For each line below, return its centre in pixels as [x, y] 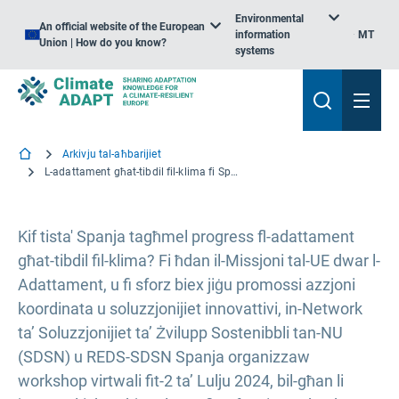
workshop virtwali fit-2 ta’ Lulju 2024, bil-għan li [181, 381]
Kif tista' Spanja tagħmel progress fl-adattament [186, 236]
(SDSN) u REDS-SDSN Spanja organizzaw [164, 357]
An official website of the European [122, 27]
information [263, 35]
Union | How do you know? [103, 43]
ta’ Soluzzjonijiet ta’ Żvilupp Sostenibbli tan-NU [180, 333]
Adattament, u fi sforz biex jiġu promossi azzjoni [187, 285]
